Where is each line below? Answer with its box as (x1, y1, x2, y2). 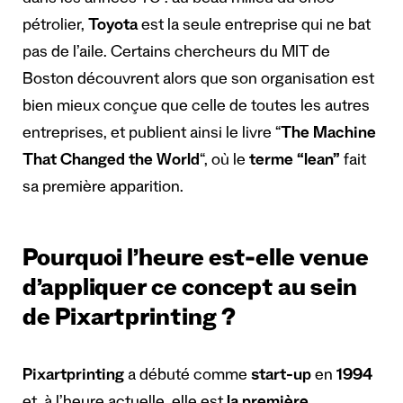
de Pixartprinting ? (22, 308, 236, 336)
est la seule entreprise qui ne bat (138, 18, 371, 37)
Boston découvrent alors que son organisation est (22, 72, 374, 91)
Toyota (88, 18, 138, 37)
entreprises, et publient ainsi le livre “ (22, 126, 281, 145)
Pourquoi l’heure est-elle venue (22, 248, 369, 276)
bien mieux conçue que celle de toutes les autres (22, 99, 370, 118)
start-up (251, 368, 311, 387)
